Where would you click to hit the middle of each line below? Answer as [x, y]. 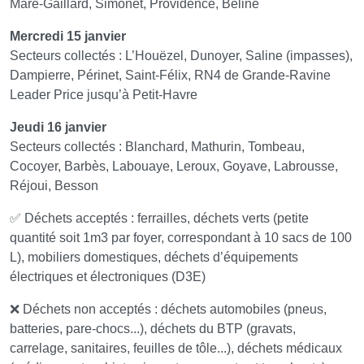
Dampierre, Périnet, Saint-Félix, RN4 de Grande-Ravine [170, 75]
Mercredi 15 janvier [68, 36]
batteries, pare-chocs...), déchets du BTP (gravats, [153, 328]
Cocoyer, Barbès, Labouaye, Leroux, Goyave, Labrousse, [174, 166]
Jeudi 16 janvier [58, 127]
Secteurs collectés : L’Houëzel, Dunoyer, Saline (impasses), [181, 55]
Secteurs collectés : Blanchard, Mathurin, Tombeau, [157, 146]
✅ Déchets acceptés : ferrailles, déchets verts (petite [159, 218]
